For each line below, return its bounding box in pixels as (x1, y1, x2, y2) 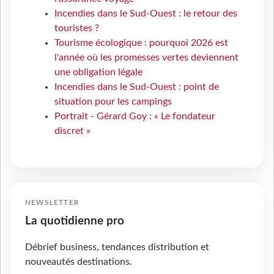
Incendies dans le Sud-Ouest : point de (54, 81, 219, 92)
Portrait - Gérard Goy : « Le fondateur (54, 111, 215, 121)
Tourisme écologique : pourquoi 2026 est (54, 37, 228, 48)
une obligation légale (54, 67, 143, 77)
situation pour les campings (54, 96, 172, 106)
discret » (54, 125, 91, 136)
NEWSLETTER (25, 198, 80, 206)
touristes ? (54, 23, 99, 33)
